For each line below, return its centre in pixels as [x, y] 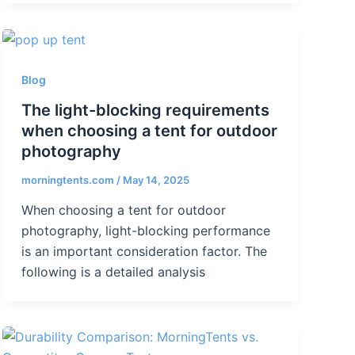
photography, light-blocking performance [145, 230]
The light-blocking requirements [145, 111]
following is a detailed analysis [113, 271]
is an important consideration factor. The [144, 251]
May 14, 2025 [156, 180]
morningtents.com [69, 180]
